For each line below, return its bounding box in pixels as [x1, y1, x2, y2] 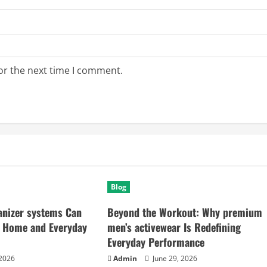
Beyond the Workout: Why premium [107, 204, 263, 220]
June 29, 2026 [151, 253, 198, 263]
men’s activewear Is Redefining [107, 219, 241, 235]
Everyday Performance [107, 234, 205, 250]
